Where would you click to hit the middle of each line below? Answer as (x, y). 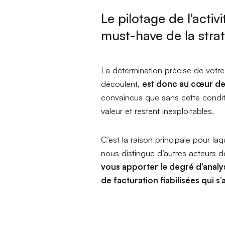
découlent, (122, 83)
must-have (132, 35)
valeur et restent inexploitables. (158, 110)
